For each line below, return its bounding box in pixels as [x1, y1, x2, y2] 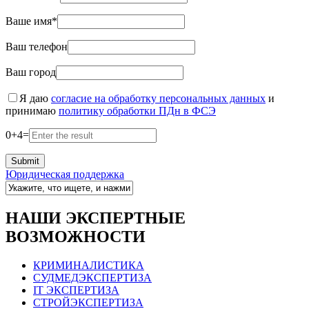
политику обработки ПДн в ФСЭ [59, 104, 216, 117]
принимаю [6, 104, 59, 117]
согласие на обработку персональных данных [51, 92, 266, 104]
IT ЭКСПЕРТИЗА [33, 284, 119, 297]
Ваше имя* [6, 14, 57, 27]
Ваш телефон [6, 40, 68, 52]
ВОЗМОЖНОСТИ [6, 227, 146, 246]
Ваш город [6, 66, 56, 78]
